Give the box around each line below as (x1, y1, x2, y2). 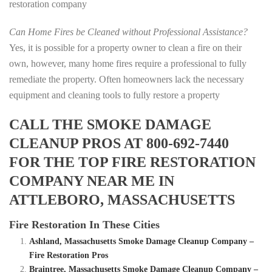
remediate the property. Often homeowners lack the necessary (9, 74, 244, 85)
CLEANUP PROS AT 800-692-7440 (9, 135, 229, 152)
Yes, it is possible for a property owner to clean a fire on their (9, 42, 242, 53)
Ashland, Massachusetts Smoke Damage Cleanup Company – (29, 237, 254, 246)
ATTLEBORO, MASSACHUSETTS (9, 192, 235, 208)
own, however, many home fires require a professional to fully (9, 58, 246, 69)
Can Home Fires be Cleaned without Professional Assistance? (9, 27, 248, 38)
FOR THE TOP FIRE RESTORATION (9, 154, 256, 171)
